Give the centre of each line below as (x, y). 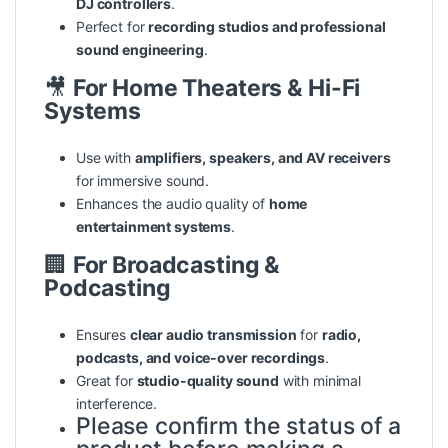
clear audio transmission (213, 335)
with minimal (319, 381)
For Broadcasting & (176, 265)
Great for (106, 381)
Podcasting (107, 288)
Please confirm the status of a (238, 426)
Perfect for (112, 27)
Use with (105, 158)
